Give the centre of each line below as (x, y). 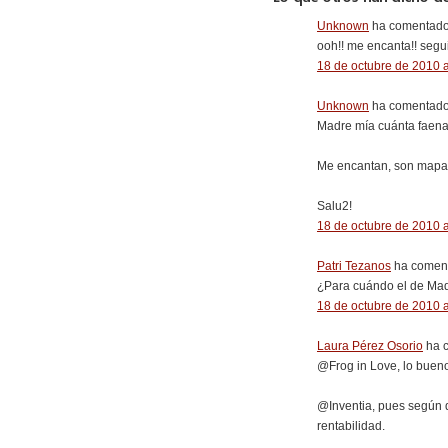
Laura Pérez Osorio (370, 346)
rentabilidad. (351, 426)
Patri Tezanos (354, 266)
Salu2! (334, 206)
